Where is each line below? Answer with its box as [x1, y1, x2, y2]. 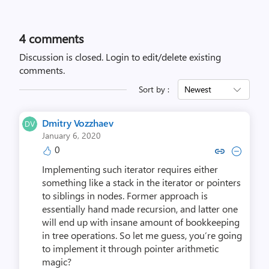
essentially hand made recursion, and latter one [42, 202, 238, 215]
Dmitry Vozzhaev [42, 116, 113, 129]
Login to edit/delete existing [106, 50, 221, 63]
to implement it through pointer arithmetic [42, 242, 219, 255]
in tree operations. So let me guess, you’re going [42, 229, 242, 241]
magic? [42, 255, 71, 268]
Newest [184, 83, 211, 95]
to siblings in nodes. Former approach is [42, 189, 208, 202]
